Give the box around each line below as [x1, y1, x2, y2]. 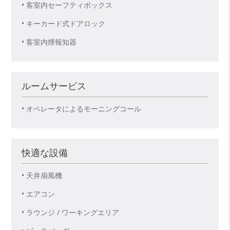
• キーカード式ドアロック [22, 18, 106, 29]
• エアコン [22, 189, 55, 199]
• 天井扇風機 [22, 170, 63, 181]
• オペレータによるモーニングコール [22, 104, 142, 114]
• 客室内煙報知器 [22, 37, 77, 47]
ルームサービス [22, 82, 87, 92]
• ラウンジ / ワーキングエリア [22, 207, 120, 218]
